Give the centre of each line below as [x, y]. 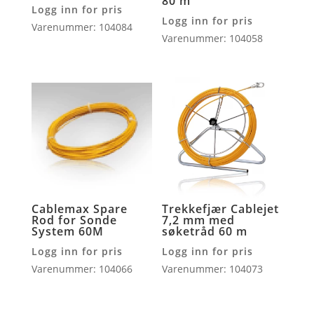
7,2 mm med [199, 220]
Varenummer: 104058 [213, 39]
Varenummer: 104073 [213, 268]
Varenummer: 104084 [82, 27]
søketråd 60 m [205, 231]
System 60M [67, 231]
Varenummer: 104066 [82, 268]
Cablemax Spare [79, 209]
